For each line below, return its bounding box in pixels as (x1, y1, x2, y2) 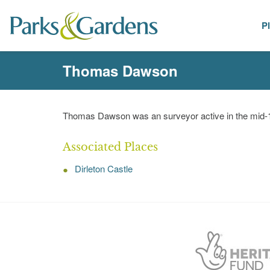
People (186, 19, 213, 32)
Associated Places (63, 140, 158, 154)
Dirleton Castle (75, 162, 133, 175)
